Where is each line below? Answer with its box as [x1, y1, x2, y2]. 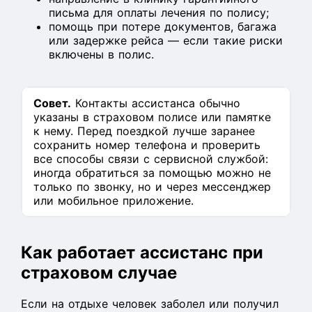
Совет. [33, 96, 71, 110]
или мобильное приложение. [33, 194, 194, 208]
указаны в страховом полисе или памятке [33, 110, 271, 124]
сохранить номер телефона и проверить [33, 138, 260, 152]
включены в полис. [49, 47, 154, 61]
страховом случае [21, 263, 177, 283]
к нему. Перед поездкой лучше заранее [33, 124, 255, 138]
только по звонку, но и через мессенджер [33, 180, 271, 194]
